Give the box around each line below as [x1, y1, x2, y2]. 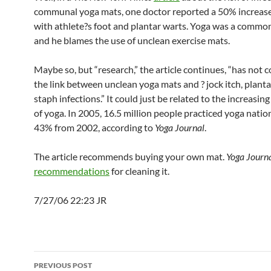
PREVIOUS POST [34, 260, 92, 270]
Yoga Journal [155, 121, 204, 133]
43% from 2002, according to [34, 121, 155, 133]
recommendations [34, 165, 109, 177]
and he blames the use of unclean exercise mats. [34, 34, 230, 46]
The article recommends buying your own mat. [34, 150, 226, 162]
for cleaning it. [109, 165, 169, 177]
